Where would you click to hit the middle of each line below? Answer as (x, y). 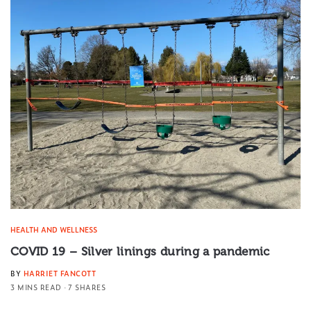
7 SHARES (87, 287)
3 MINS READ (36, 287)
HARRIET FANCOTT (59, 273)
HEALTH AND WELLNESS (54, 229)
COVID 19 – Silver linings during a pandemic (140, 251)
